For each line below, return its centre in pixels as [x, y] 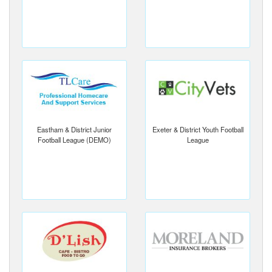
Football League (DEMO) [74, 140]
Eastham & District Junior [74, 130]
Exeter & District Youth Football [198, 130]
